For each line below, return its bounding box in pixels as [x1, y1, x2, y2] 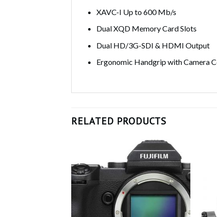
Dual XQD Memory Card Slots [96, 24, 197, 33]
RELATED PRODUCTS [71, 115, 167, 128]
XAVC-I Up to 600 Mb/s [96, 7, 176, 16]
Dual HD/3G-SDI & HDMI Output [96, 40, 210, 50]
